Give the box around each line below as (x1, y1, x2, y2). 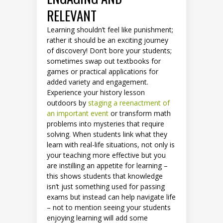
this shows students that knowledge (47, 171, 163, 181)
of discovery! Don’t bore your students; (47, 46, 172, 56)
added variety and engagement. (47, 77, 148, 87)
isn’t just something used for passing (47, 182, 165, 192)
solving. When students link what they (47, 129, 167, 139)
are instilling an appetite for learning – (47, 161, 168, 171)
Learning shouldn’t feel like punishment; (47, 25, 173, 35)
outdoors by (47, 98, 88, 108)
